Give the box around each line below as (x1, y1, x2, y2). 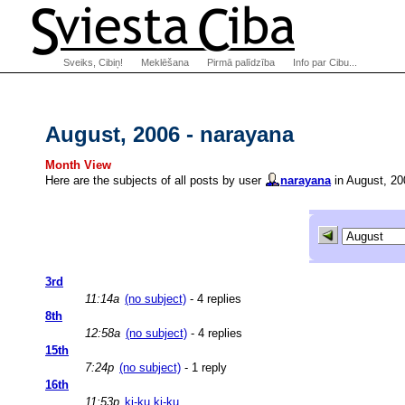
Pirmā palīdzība (207, 57, 275, 68)
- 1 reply (181, 360, 227, 374)
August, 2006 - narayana (45, 122, 294, 146)
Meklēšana (141, 57, 189, 68)
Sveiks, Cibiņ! (63, 57, 123, 68)
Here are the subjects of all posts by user (45, 174, 265, 187)
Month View (45, 158, 111, 172)
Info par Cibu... (293, 57, 357, 68)
